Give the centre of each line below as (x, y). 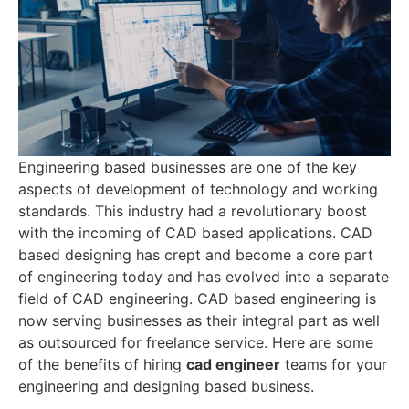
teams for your (334, 365)
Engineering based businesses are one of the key (188, 168)
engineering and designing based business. (166, 387)
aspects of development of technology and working (198, 189)
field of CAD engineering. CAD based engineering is (197, 299)
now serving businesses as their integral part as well (199, 321)
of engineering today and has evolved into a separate (204, 277)
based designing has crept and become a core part (196, 255)
